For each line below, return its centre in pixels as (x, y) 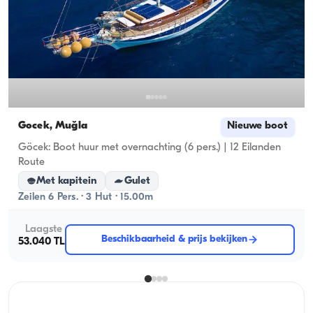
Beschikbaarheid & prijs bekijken (174, 240)
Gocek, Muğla (53, 126)
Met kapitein (67, 181)
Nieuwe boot (258, 126)
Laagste (44, 229)
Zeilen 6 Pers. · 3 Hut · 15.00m (86, 198)
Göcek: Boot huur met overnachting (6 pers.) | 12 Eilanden (150, 148)
